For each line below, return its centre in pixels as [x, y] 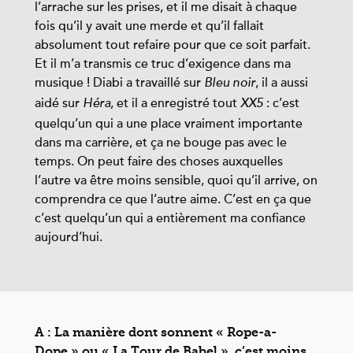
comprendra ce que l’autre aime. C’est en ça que [173, 199]
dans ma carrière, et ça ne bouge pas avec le [161, 143]
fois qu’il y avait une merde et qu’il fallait [149, 26]
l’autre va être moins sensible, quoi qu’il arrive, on [176, 180]
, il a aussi [282, 83]
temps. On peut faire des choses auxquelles [159, 162]
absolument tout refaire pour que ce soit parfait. [173, 45]
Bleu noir [230, 84]
